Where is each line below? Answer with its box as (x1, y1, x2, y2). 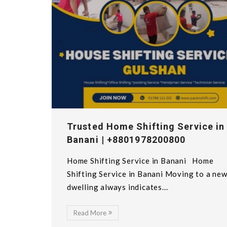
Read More (73, 209, 106, 217)
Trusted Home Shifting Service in (67, 121, 225, 132)
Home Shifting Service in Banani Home (67, 156, 214, 166)
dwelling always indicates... (67, 182, 168, 192)
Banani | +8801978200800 (67, 134, 186, 145)
